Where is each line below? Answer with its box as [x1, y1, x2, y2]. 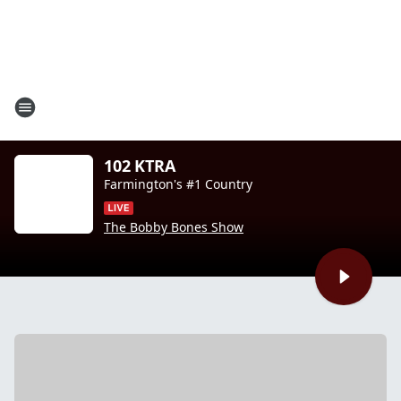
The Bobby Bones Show [104, 218, 243, 235]
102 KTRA [104, 155, 175, 176]
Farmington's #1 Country [104, 175, 252, 192]
